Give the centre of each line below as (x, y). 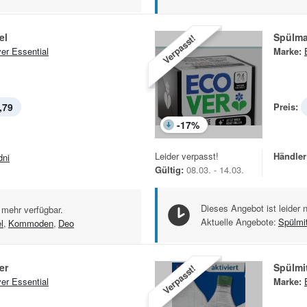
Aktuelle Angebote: (238, 221)
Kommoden (31, 223)
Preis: (286, 106)
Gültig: (169, 169)
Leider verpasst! (187, 156)
